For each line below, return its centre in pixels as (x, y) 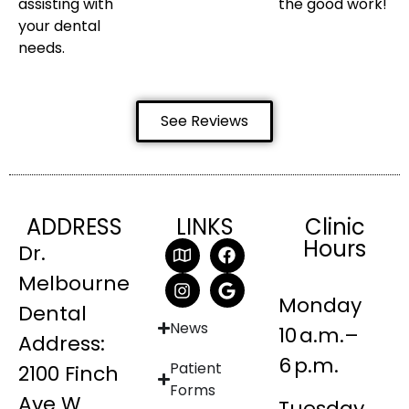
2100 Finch (68, 373)
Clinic (335, 226)
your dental (59, 26)
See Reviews (204, 121)
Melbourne (74, 283)
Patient (195, 368)
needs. (42, 48)
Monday (320, 305)
